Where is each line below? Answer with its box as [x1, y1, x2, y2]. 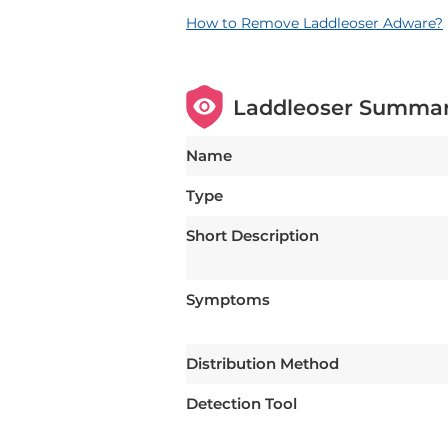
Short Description [186, 226, 319, 246]
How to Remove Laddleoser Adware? [186, 14, 443, 33]
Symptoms [186, 290, 270, 310]
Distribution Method [186, 354, 339, 374]
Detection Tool [186, 394, 297, 414]
